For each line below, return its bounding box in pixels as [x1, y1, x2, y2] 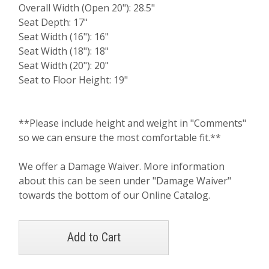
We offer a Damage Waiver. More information [19, 160, 225, 173]
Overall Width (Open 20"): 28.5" [19, 1, 156, 14]
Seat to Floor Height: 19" [19, 73, 128, 86]
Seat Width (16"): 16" [19, 30, 109, 43]
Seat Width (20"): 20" [19, 59, 109, 72]
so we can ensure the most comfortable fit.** [19, 131, 222, 144]
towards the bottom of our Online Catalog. [19, 189, 211, 202]
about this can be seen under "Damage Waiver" [19, 174, 232, 187]
